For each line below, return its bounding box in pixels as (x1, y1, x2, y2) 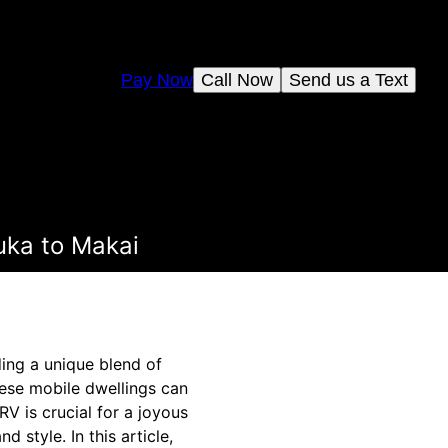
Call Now (201, 69, 273, 90)
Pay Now (121, 69, 193, 90)
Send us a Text (289, 69, 408, 90)
